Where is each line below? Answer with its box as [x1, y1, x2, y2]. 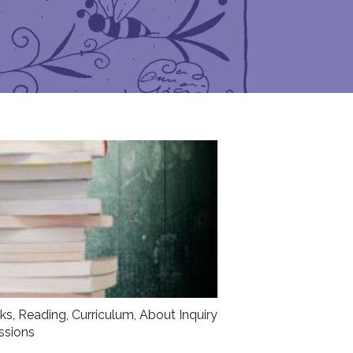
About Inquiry [139, 307, 217, 323]
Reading [18, 307, 66, 323]
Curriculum [72, 307, 134, 323]
